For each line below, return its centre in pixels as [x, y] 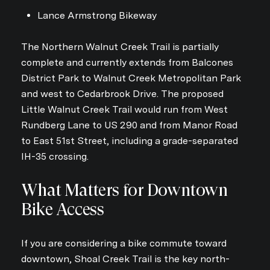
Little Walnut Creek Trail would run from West [124, 110]
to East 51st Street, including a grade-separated [130, 141]
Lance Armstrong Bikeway [97, 15]
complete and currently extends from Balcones [127, 63]
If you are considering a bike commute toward [124, 243]
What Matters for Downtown [125, 190]
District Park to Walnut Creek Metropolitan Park [131, 78]
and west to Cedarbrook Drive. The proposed [122, 94]
